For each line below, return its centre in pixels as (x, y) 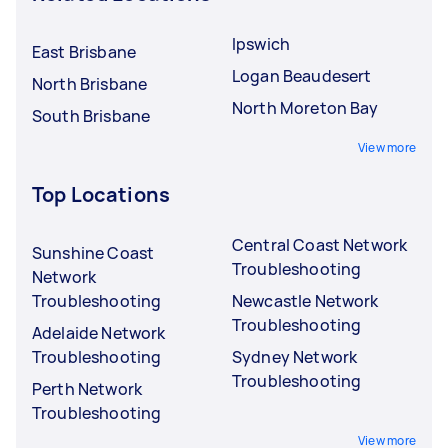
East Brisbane (84, 51)
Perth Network (87, 388)
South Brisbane (91, 115)
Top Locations (101, 194)
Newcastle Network (305, 300)
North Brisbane (90, 83)
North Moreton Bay (305, 107)
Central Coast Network (320, 244)
